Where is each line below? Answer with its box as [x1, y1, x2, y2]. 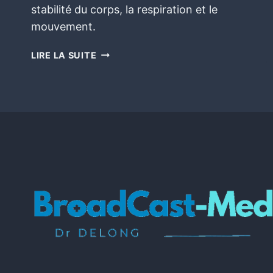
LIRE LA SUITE [31, 49, 97, 60]
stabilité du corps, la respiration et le [31, 2, 218, 16]
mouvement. [31, 19, 96, 33]
